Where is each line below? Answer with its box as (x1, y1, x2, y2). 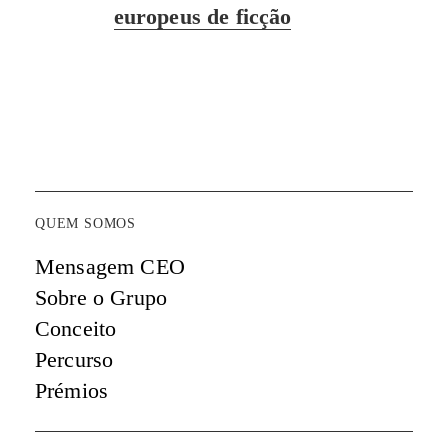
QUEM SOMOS (35, 215, 136, 231)
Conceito (35, 315, 117, 341)
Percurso (35, 346, 114, 372)
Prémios (35, 377, 109, 403)
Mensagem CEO (35, 253, 185, 279)
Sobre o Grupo (35, 284, 168, 310)
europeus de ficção (113, 3, 292, 29)
